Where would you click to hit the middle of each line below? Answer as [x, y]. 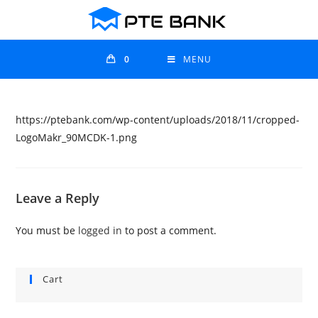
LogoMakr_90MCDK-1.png [77, 137]
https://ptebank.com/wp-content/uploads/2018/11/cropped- [158, 120]
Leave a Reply [58, 198]
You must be [47, 230]
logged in [100, 230]
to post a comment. [170, 230]
